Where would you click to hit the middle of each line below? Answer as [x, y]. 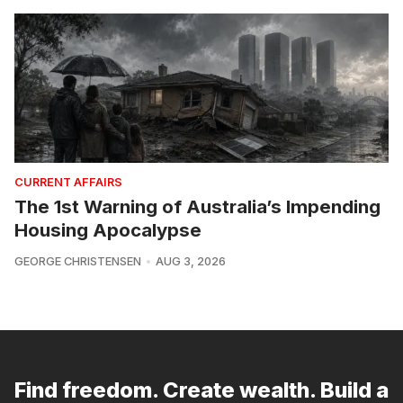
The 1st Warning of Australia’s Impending [197, 207]
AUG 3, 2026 [190, 262]
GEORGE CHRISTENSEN [78, 262]
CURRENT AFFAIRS [68, 183]
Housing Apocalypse [108, 230]
